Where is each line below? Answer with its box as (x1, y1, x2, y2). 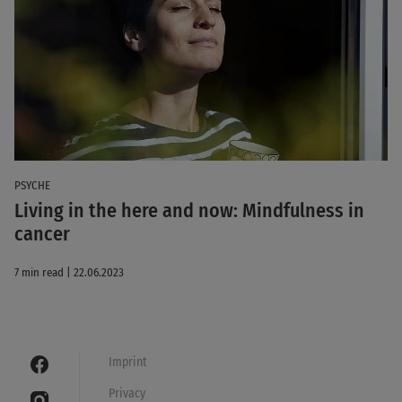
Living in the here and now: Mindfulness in (14, 197, 364, 223)
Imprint (109, 354, 147, 370)
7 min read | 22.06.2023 (14, 265, 124, 279)
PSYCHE (14, 178, 50, 192)
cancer (14, 221, 70, 246)
